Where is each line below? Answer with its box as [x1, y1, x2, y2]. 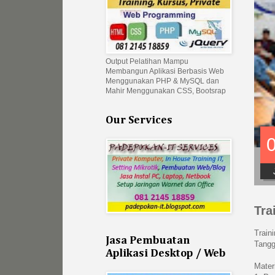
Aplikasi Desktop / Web [106, 248, 226, 260]
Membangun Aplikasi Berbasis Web [106, 67, 224, 76]
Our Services [106, 115, 172, 126]
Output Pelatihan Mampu [106, 57, 188, 66]
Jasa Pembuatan [106, 235, 190, 247]
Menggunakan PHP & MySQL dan [106, 77, 219, 86]
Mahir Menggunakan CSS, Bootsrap [106, 87, 226, 96]
